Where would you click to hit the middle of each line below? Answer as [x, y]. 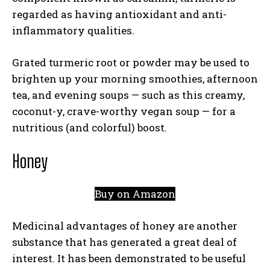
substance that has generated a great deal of [124, 242]
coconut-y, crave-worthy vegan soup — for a [124, 111]
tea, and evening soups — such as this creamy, [128, 95]
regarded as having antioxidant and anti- [119, 14]
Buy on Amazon [135, 194]
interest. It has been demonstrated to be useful [129, 258]
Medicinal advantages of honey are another [125, 226]
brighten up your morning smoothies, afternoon [135, 79]
